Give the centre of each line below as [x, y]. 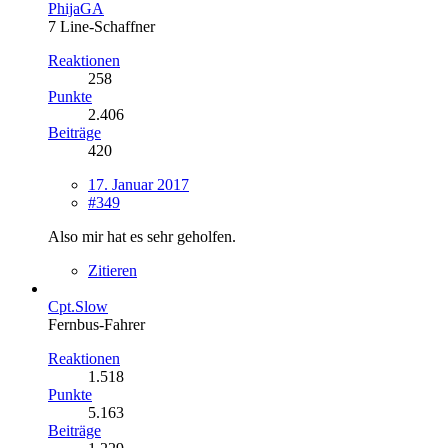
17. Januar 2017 [138, 184]
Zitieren [112, 270]
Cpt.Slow [78, 306]
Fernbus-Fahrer [96, 324]
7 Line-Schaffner [101, 26]
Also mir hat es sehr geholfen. [142, 236]
